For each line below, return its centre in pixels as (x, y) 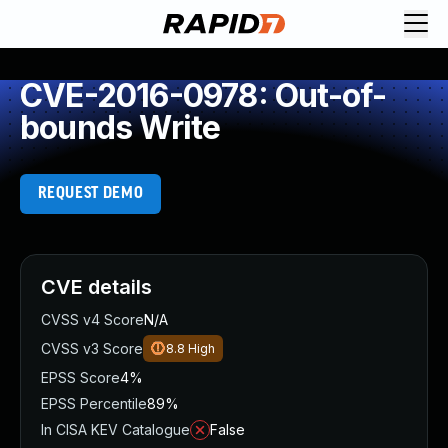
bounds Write (120, 127)
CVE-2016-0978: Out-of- (203, 95)
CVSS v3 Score (92, 348)
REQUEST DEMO (90, 193)
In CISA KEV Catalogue (115, 429)
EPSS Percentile (94, 403)
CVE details (96, 287)
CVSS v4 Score (92, 319)
